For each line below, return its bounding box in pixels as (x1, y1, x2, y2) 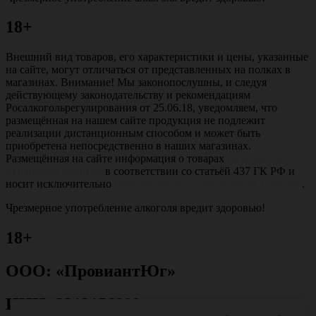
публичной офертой (6, 165, 105, 178)
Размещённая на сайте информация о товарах (6, 152, 227, 165)
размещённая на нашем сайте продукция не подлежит (6, 114, 265, 127)
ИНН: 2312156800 (6, 295, 140, 314)
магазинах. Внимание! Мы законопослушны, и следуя (6, 76, 267, 89)
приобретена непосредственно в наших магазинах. (6, 140, 251, 152)
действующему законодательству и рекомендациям (6, 89, 250, 102)
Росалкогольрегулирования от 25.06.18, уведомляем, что (6, 102, 277, 114)
